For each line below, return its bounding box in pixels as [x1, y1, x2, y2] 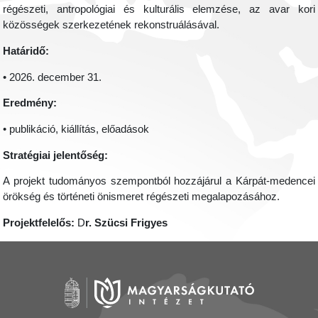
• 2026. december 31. [3, 71, 102, 83]
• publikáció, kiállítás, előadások [3, 124, 150, 136]
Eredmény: [3, 97, 57, 109]
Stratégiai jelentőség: [3, 149, 109, 161]
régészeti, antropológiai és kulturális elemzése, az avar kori [3, 4, 315, 16]
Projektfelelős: [3, 217, 78, 229]
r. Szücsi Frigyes [85, 217, 168, 229]
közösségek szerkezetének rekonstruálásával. [3, 19, 220, 31]
